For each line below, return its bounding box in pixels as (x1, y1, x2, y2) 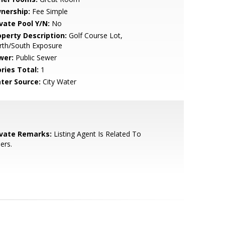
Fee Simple (30, 7, 68, 16)
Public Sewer (13, 53, 57, 62)
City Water (40, 77, 76, 86)
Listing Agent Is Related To (51, 129, 141, 139)
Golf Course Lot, (66, 31, 123, 40)
